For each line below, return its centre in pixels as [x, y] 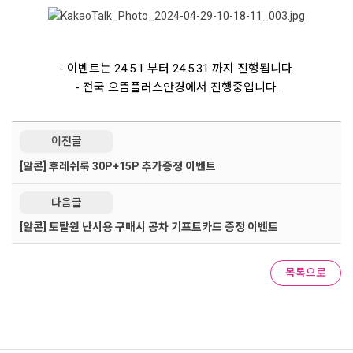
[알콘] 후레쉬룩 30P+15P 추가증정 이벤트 [118, 166]
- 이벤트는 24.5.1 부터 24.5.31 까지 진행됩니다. [176, 69]
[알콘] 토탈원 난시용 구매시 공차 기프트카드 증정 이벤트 [149, 227]
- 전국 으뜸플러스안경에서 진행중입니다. [176, 88]
